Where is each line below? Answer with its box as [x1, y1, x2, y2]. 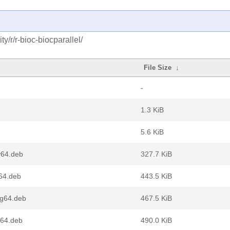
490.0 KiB [141, 216, 172, 224]
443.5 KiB [141, 172, 172, 180]
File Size [144, 64, 172, 71]
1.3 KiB [141, 106, 164, 114]
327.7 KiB [141, 150, 172, 158]
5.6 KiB [141, 128, 164, 136]
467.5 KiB [141, 194, 172, 202]
